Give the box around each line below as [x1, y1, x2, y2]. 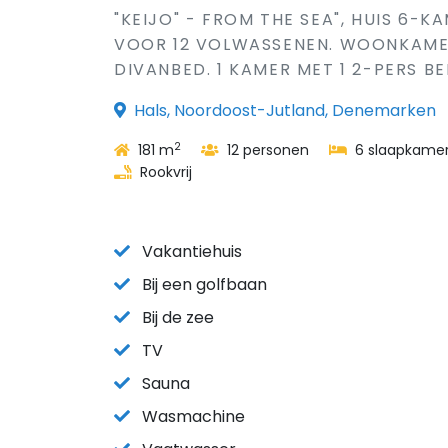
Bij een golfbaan [142, 273, 267, 296]
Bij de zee [142, 306, 214, 329]
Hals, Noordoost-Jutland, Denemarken [134, 99, 436, 122]
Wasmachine [142, 405, 245, 428]
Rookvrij [136, 162, 192, 182]
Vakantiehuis [142, 240, 242, 263]
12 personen [223, 140, 309, 160]
